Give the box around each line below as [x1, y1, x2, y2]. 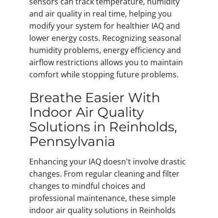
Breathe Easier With [29, 90, 160, 106]
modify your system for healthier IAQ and [29, 20, 180, 32]
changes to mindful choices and [29, 180, 145, 191]
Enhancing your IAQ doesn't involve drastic [29, 156, 186, 167]
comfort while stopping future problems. [29, 69, 179, 80]
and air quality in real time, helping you [29, 8, 172, 19]
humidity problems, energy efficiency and [29, 45, 181, 56]
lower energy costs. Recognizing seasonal [29, 33, 181, 44]
